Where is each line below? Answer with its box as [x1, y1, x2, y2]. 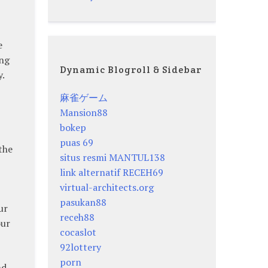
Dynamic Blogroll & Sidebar [60, 63, 202, 77]
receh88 [60, 210, 95, 224]
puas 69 [60, 135, 94, 149]
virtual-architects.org [60, 180, 154, 194]
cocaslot [60, 225, 97, 239]
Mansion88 [60, 105, 108, 119]
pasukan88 [60, 195, 107, 209]
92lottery [60, 240, 102, 254]
